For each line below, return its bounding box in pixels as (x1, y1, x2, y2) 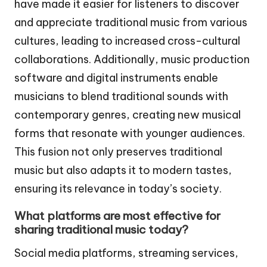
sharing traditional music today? (14, 222, 188, 237)
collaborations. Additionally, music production (14, 52, 250, 66)
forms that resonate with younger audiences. (14, 126, 245, 140)
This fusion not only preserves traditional (14, 144, 222, 159)
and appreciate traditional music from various (14, 15, 247, 29)
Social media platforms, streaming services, (14, 246, 238, 260)
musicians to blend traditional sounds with (14, 89, 228, 103)
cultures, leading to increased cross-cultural (14, 33, 240, 48)
